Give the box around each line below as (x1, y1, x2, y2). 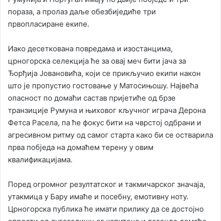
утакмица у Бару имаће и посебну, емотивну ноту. (8, 192, 188, 202)
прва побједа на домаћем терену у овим (8, 143, 153, 152)
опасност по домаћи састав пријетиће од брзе (8, 93, 176, 103)
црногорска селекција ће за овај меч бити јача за (8, 56, 186, 66)
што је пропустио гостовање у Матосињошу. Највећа (8, 81, 198, 91)
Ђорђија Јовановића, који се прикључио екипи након (8, 69, 201, 78)
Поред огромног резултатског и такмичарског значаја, (8, 180, 205, 189)
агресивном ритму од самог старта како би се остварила (8, 130, 213, 140)
